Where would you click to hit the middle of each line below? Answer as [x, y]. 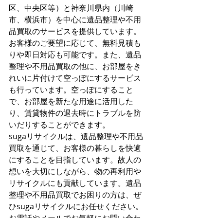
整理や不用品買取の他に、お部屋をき [75, 66]
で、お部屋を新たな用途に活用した [71, 101]
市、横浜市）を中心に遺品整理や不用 [75, 19]
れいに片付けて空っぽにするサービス [75, 78]
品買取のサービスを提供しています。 [75, 31]
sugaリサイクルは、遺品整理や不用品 [76, 136]
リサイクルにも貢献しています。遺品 [75, 183]
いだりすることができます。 [59, 125]
